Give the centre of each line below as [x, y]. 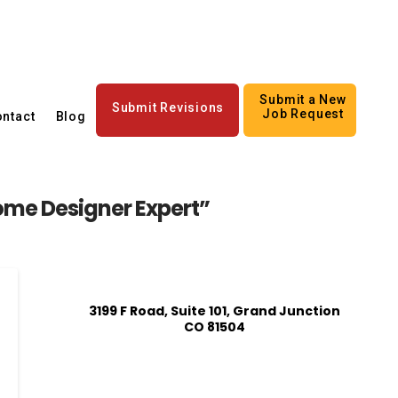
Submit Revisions [168, 107]
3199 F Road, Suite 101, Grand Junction [214, 310]
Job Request [303, 113]
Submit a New [303, 99]
